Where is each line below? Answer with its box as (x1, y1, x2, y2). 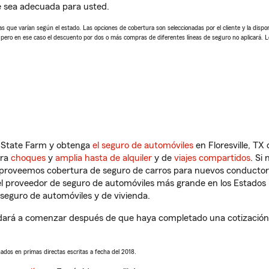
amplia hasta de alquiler (55, 153, 152, 163)
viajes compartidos (174, 153, 250, 163)
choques (11, 153, 46, 163)
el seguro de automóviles (92, 141, 193, 150)
